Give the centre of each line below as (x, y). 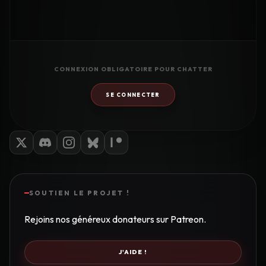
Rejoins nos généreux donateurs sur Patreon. (115, 219)
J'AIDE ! (133, 252)
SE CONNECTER (133, 95)
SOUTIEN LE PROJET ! (80, 193)
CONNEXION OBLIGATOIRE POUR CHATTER (133, 69)
